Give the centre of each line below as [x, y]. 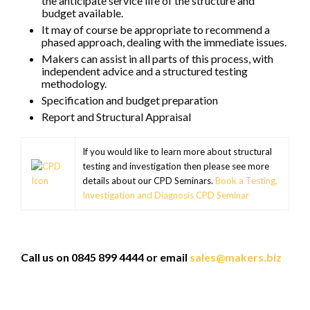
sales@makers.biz [236, 257]
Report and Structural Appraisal [116, 117]
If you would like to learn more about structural [177, 152]
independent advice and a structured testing [145, 71]
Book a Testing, [246, 181]
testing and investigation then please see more [176, 166]
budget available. [82, 13]
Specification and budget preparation [130, 100]
